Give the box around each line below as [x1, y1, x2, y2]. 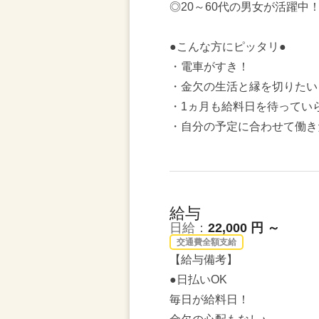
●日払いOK [169, 273, 227, 286]
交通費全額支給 [177, 237, 236, 247]
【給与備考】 [169, 253, 238, 266]
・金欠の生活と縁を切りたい [169, 80, 318, 93]
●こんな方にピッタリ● [169, 41, 286, 53]
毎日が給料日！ [169, 293, 249, 305]
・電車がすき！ [169, 61, 249, 73]
